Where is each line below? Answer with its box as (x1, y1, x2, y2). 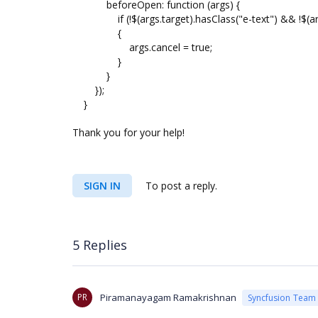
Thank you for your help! (72, 126, 185, 139)
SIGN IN (84, 179, 121, 192)
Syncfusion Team (248, 291, 316, 304)
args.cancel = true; (72, 40, 212, 54)
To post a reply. (143, 179, 217, 192)
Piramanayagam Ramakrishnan (100, 291, 236, 304)
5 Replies (72, 236, 127, 253)
